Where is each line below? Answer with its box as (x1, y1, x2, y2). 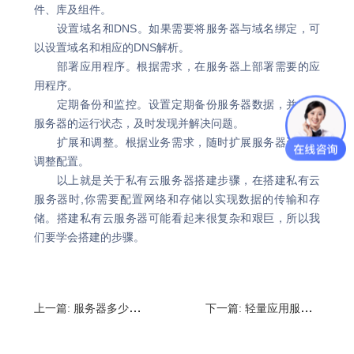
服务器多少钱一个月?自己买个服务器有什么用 (73, 302, 129, 314)
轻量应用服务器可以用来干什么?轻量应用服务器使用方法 (245, 302, 301, 314)
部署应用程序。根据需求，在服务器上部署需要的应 (33, 60, 321, 73)
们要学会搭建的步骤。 (33, 231, 145, 243)
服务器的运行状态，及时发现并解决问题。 (33, 117, 244, 130)
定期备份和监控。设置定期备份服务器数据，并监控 (33, 98, 321, 111)
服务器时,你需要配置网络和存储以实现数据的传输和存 (33, 193, 321, 205)
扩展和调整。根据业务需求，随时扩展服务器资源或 (33, 136, 321, 149)
